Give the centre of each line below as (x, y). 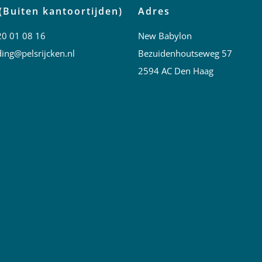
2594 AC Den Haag (175, 71)
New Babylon (165, 36)
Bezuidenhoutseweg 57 (185, 53)
